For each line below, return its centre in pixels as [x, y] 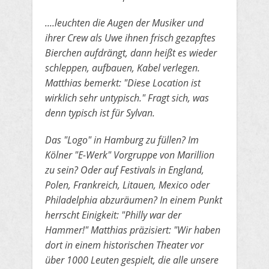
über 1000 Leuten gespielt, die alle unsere [132, 260]
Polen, [59, 185]
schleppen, [68, 68]
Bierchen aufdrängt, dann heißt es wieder [131, 53]
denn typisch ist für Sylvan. [100, 113]
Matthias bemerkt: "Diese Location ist [123, 83]
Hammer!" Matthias [87, 230]
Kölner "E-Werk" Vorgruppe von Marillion [130, 155]
